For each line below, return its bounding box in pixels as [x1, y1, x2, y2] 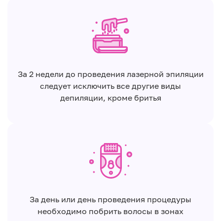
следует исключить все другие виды [40, 80, 181, 91]
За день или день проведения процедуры [30, 194, 191, 204]
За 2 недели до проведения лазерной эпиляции [17, 69, 204, 79]
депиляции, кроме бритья [60, 92, 161, 103]
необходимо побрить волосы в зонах [37, 206, 184, 216]
